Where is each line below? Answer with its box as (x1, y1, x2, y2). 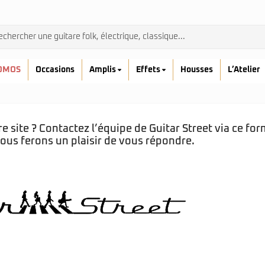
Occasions (35, 66, 75, 74)
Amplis (89, 66, 118, 74)
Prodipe (66, 205, 94, 213)
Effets (136, 66, 162, 74)
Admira (66, 180, 92, 188)
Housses (180, 66, 213, 74)
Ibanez (66, 192, 90, 201)
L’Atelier (228, 66, 260, 74)
